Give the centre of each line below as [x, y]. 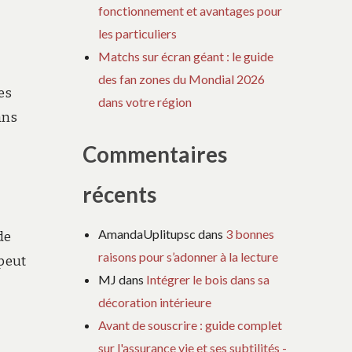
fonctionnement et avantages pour [191, 11]
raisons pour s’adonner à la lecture [189, 256]
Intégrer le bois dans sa [208, 279]
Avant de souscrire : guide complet [191, 324]
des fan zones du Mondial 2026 [182, 79]
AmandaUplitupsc [147, 233]
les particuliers [138, 34]
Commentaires [155, 154]
